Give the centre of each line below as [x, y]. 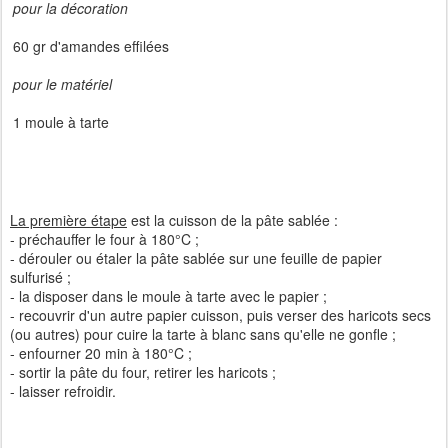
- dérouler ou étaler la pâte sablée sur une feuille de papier [196, 258]
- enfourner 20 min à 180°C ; [101, 353]
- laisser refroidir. [63, 391]
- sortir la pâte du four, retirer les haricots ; [143, 372]
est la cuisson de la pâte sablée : [232, 220]
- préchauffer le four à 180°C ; [104, 239]
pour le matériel [62, 84]
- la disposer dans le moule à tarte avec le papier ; [168, 296]
